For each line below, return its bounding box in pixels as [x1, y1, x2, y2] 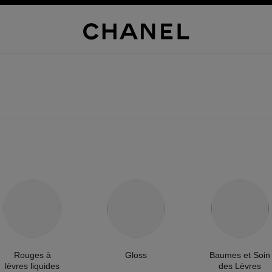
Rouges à [13, 250, 51, 260]
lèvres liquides [5, 261, 59, 271]
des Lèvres [219, 261, 261, 271]
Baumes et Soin [209, 250, 270, 260]
